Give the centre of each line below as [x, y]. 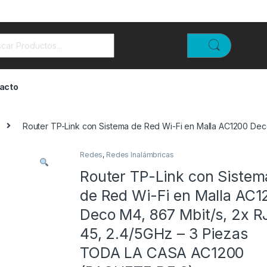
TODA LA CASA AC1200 [162, 252]
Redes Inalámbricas [140, 154]
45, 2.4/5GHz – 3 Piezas [164, 233]
